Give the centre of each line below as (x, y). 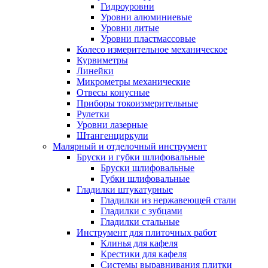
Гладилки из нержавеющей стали (168, 200)
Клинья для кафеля (139, 243)
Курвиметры (102, 60)
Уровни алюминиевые (146, 17)
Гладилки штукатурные (125, 189)
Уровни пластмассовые (148, 39)
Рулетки (93, 114)
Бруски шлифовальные (147, 168)
